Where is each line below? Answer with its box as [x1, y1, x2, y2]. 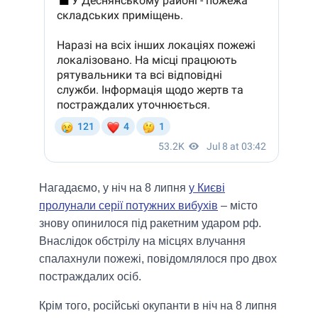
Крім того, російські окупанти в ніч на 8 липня [39, 300, 277, 312]
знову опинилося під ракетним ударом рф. [39, 217, 261, 230]
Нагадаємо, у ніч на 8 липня [39, 182, 189, 194]
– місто [218, 199, 258, 212]
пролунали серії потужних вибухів [39, 199, 218, 212]
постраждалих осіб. [39, 270, 141, 283]
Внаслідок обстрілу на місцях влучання [39, 235, 246, 248]
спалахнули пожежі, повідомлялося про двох [39, 253, 277, 265]
